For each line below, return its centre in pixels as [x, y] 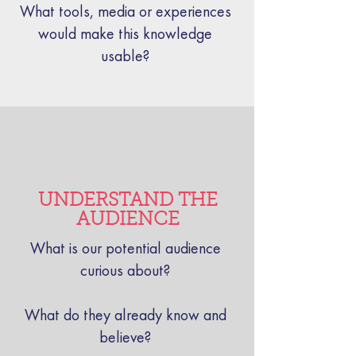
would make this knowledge [125, 34]
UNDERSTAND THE [128, 201]
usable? [125, 56]
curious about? [125, 271]
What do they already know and [125, 315]
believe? [125, 337]
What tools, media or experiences [125, 12]
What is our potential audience [125, 248]
